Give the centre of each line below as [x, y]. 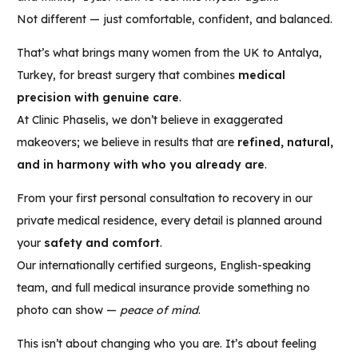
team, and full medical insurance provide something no [163, 288]
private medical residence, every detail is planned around [169, 221]
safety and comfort [102, 243]
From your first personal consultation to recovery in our [165, 199]
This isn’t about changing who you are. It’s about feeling [167, 344]
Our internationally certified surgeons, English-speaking [164, 266]
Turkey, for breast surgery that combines [127, 76]
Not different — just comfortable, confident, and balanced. [175, 20]
